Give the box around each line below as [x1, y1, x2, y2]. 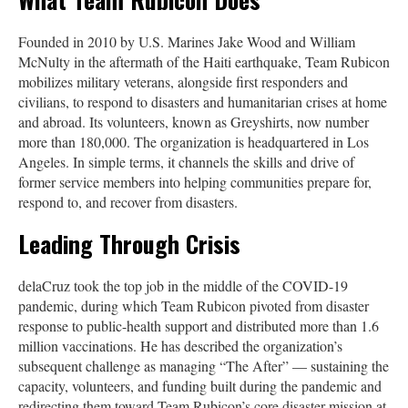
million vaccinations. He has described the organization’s [18, 335, 342, 355]
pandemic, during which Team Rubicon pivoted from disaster [18, 295, 369, 315]
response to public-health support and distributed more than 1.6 [18, 315, 379, 335]
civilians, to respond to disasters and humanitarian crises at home [18, 91, 387, 111]
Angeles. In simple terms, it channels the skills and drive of [18, 151, 354, 171]
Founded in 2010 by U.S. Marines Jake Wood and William [18, 31, 355, 51]
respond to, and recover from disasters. [18, 191, 238, 211]
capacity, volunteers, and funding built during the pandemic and [18, 375, 382, 395]
